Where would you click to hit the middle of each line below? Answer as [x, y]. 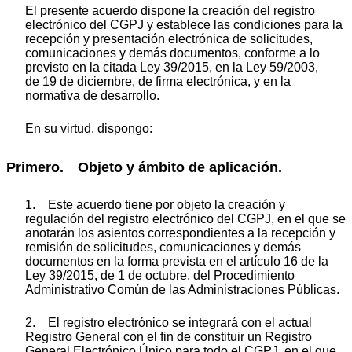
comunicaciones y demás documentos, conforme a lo [172, 53]
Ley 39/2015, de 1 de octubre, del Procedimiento [160, 275]
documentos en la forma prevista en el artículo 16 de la [177, 261]
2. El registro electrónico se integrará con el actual [169, 322]
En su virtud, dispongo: [89, 129]
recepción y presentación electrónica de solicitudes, [169, 39]
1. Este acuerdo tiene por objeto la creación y [155, 204]
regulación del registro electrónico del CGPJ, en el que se [185, 218]
